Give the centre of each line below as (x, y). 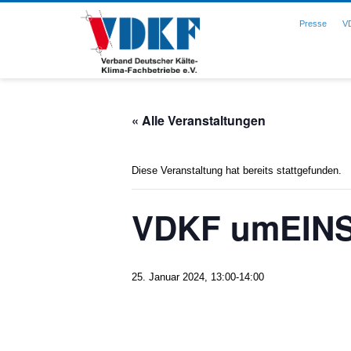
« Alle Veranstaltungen (199, 120)
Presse (313, 24)
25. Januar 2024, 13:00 (184, 277)
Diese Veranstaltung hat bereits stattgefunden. (237, 170)
